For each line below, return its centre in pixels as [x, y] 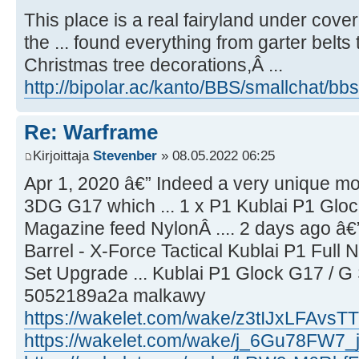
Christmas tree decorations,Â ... [153, 65]
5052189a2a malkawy [115, 296]
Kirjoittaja [63, 156]
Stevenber [125, 156]
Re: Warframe [91, 132]
